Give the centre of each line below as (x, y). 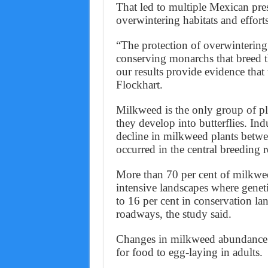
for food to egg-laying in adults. (189, 252)
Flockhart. (139, 85)
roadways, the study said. (173, 214)
